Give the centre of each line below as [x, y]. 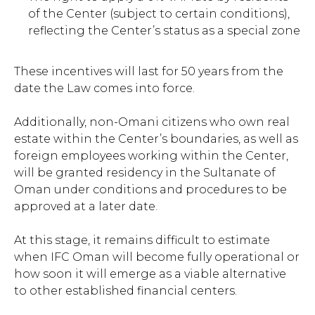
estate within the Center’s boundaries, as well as [156, 139]
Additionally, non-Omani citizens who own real [152, 122]
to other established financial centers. [126, 291]
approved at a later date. [86, 207]
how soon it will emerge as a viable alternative [150, 274]
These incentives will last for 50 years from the [149, 72]
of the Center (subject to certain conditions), [159, 14]
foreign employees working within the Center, [151, 156]
